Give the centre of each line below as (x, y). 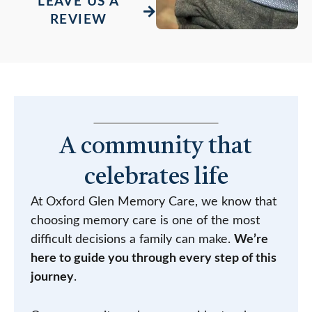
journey (52, 278)
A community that (156, 147)
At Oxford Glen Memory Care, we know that (154, 202)
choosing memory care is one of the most (145, 221)
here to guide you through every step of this (154, 259)
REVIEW (79, 20)
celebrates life (156, 178)
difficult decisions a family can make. (132, 240)
